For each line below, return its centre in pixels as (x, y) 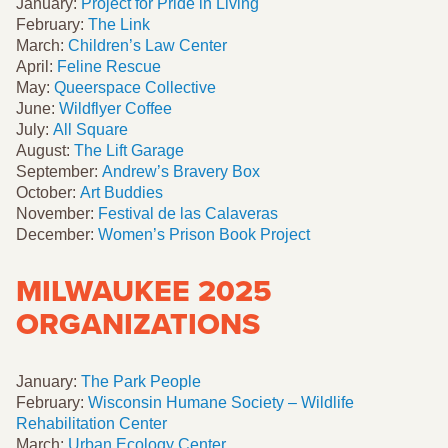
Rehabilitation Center (91, 423)
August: (45, 150)
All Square (90, 129)
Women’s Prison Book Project (204, 234)
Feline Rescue (109, 66)
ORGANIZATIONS (138, 323)
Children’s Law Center (147, 45)
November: (57, 213)
